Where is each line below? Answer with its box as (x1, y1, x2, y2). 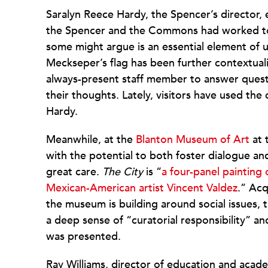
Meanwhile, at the (46, 132, 136, 147)
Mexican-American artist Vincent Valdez (46, 181, 237, 196)
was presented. (46, 229, 121, 244)
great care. (46, 165, 102, 179)
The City (102, 165, 143, 179)
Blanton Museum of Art (136, 132, 249, 147)
